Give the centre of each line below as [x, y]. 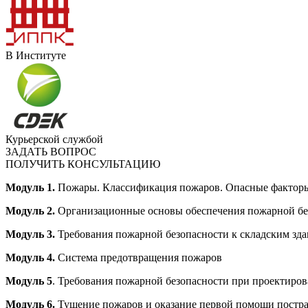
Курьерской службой [54, 140]
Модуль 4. [32, 258]
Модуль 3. [32, 234]
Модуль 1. [32, 188]
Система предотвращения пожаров [140, 258]
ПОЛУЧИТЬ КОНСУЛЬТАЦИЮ [83, 164]
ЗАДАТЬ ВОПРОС [51, 152]
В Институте [36, 56]
